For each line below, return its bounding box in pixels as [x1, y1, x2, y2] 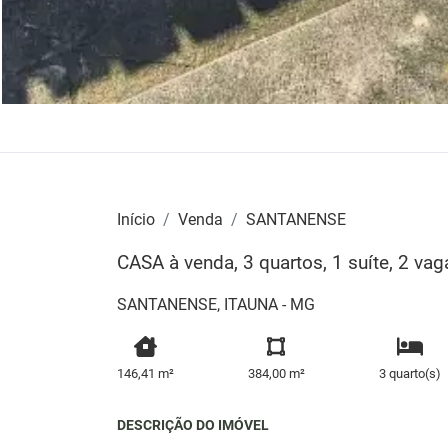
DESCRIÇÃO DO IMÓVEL [117, 416, 269, 434]
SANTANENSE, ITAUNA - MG [117, 295, 315, 314]
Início [117, 210, 155, 229]
